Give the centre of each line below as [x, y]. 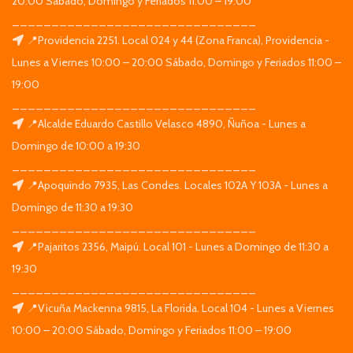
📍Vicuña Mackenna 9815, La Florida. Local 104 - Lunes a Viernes [180, 308]
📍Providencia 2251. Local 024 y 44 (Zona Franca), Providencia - [178, 40]
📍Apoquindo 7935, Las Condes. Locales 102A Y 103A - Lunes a [177, 185]
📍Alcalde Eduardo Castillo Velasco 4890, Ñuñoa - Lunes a [166, 123]
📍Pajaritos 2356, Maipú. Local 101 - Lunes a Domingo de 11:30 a [178, 246]
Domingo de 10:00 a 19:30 [76, 145]
